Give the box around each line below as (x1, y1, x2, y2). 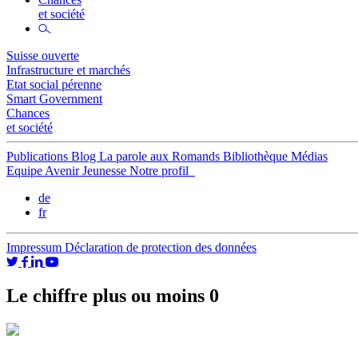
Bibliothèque (223, 149, 291, 163)
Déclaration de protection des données (65, 241, 257, 254)
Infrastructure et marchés (6, 63, 130, 77)
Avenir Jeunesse (45, 164, 129, 177)
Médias (291, 149, 328, 163)
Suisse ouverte (6, 49, 79, 62)
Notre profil (129, 164, 192, 177)
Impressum (6, 241, 65, 254)
